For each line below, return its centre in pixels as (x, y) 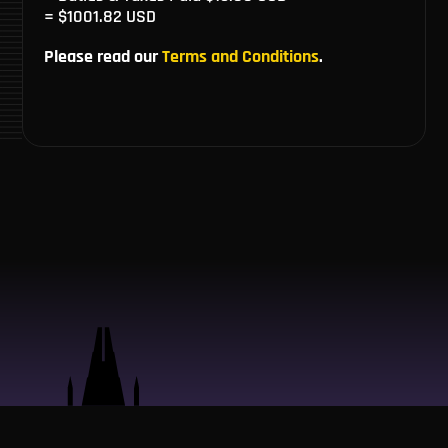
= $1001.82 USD (99, 17)
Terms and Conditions (240, 57)
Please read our (102, 57)
